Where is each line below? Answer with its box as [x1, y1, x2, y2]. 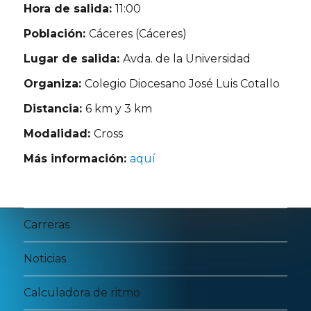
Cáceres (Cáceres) [89, 26, 187, 40]
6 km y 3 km [85, 101, 153, 115]
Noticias [24, 252, 67, 266]
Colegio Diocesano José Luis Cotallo [85, 76, 280, 90]
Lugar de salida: [24, 51, 124, 65]
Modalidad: [24, 126, 94, 140]
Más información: [24, 151, 131, 165]
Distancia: [24, 101, 86, 115]
